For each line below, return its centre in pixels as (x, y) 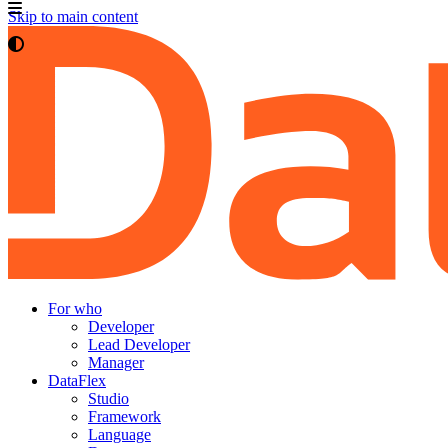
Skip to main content (73, 16)
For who (75, 309)
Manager (116, 363)
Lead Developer (139, 345)
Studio (108, 399)
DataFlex (77, 381)
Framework (124, 417)
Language (119, 435)
